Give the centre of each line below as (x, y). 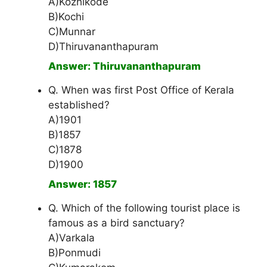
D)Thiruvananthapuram (103, 47)
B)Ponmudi (74, 253)
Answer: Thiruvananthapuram (125, 66)
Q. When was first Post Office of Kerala (141, 90)
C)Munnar (72, 32)
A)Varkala (72, 238)
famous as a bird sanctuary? (117, 223)
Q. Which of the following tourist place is (144, 208)
